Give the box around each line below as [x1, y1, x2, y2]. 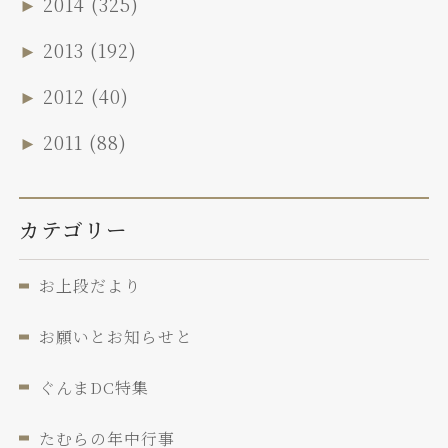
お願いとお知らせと [39, 325, 193, 349]
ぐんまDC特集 [39, 375, 150, 399]
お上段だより [39, 274, 142, 298]
